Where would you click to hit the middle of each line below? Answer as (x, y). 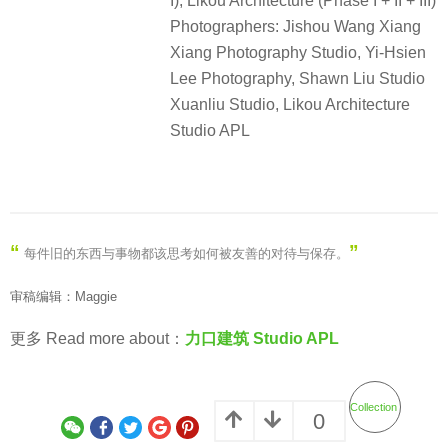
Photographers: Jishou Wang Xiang (295, 27)
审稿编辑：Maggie (63, 296)
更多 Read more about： (97, 339)
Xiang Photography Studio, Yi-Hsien (298, 53)
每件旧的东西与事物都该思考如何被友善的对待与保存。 (186, 253)
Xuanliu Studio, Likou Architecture (290, 105)
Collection (373, 406)
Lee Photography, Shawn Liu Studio (297, 79)
